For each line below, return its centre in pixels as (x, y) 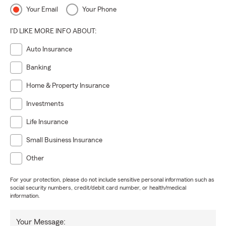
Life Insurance (47, 122)
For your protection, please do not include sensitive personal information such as (112, 180)
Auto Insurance (49, 49)
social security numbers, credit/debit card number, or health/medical (98, 188)
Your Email (42, 10)
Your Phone (99, 10)
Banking (39, 68)
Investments (45, 104)
